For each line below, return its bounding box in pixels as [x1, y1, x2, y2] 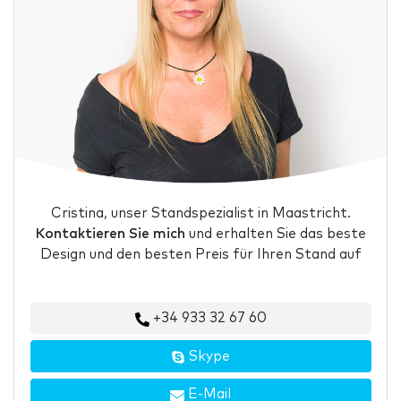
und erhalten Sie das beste [184, 226, 366, 241]
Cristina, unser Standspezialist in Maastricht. [50, 206, 351, 220]
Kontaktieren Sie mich [35, 226, 185, 241]
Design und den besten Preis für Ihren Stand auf [39, 247, 362, 261]
